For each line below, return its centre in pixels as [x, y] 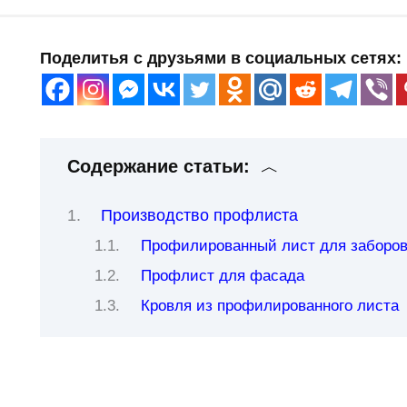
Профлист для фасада [223, 276]
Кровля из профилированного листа [270, 306]
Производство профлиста [199, 216]
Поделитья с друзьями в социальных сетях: [221, 59]
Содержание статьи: [159, 167]
